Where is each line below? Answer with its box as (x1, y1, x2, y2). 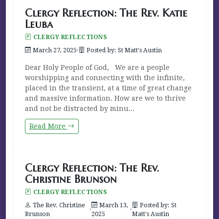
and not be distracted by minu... (25, 104, 134, 112)
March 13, (99, 201, 129, 209)
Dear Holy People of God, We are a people (25, 63, 170, 71)
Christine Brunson (25, 172, 117, 186)
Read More (29, 122, 67, 130)
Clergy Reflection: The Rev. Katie (25, 6, 187, 20)
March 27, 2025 (33, 46, 77, 54)
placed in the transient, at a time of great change (25, 84, 192, 92)
